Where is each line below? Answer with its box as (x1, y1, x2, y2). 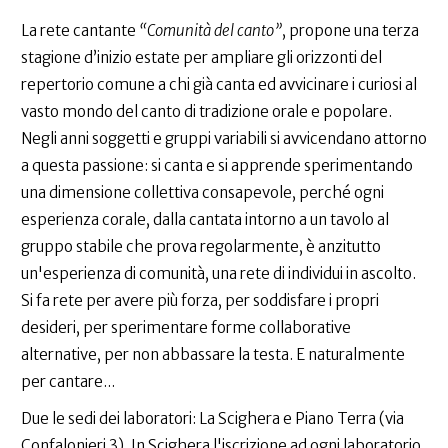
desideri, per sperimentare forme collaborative (21, 318, 351, 338)
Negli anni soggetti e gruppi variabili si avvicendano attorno (21, 129, 427, 149)
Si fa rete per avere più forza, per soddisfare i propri (21, 291, 379, 311)
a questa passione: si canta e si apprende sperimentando (21, 156, 413, 176)
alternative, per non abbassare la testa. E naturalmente (21, 345, 405, 365)
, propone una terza (282, 21, 419, 41)
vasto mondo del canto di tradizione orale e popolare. (21, 102, 392, 122)
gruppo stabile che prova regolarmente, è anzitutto (21, 237, 381, 257)
